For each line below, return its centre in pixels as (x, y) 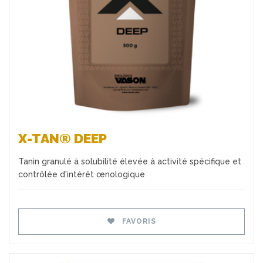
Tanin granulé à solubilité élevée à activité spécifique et (130, 161)
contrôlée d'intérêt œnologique (82, 174)
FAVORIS (136, 221)
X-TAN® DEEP (63, 138)
